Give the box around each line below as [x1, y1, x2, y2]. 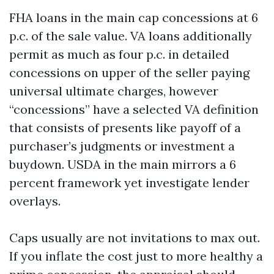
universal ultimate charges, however [9, 83, 218, 98]
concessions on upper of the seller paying [9, 65, 250, 80]
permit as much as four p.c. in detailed [9, 46, 229, 62]
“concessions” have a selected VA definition [9, 102, 259, 117]
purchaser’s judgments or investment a [9, 138, 235, 154]
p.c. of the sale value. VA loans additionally [9, 28, 252, 43]
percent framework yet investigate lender [9, 175, 250, 190]
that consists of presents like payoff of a [9, 120, 241, 135]
